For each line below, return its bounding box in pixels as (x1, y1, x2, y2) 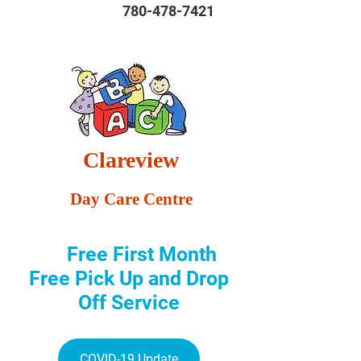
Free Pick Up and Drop (29, 267, 229, 290)
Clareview (83, 147, 179, 172)
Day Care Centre (69, 189, 193, 209)
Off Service (78, 291, 180, 314)
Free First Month (61, 243, 217, 266)
